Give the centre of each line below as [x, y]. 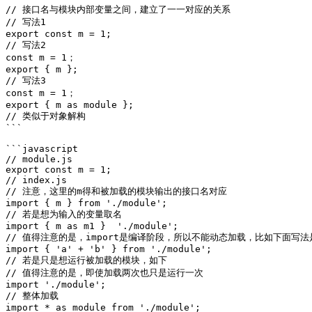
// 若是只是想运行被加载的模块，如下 [86, 260]
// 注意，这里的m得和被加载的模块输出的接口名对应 [116, 191]
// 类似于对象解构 [46, 116]
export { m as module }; [70, 105]
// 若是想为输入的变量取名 [64, 214]
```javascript [42, 149]
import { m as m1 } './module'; [92, 226]
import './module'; [56, 284]
